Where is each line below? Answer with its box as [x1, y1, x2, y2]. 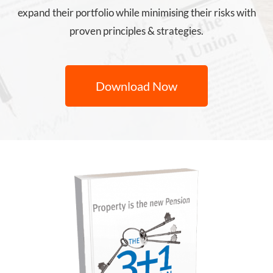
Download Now [96, 79, 177, 94]
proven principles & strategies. [69, 24, 204, 38]
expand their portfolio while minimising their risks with [17, 6, 256, 19]
